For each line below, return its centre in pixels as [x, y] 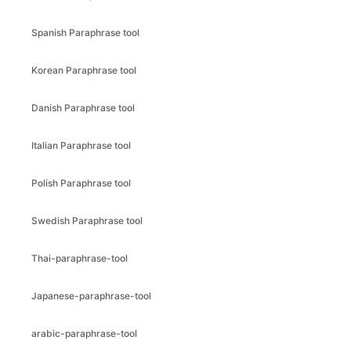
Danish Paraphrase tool [83, 108]
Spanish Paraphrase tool [85, 33]
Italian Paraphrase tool [81, 145]
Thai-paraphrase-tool [80, 258]
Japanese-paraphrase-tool [91, 296]
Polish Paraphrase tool [81, 183]
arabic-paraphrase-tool [84, 333]
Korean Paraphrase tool [84, 70]
